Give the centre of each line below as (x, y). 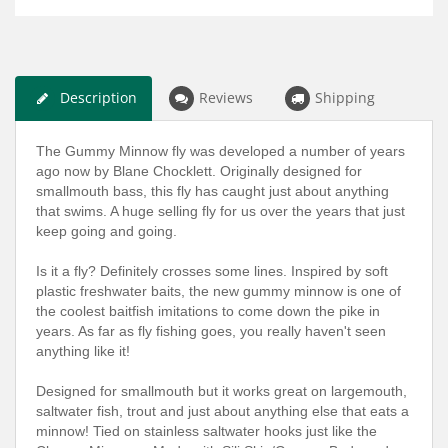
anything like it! (85, 350)
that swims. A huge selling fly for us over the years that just (220, 210)
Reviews (226, 97)
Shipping (345, 97)
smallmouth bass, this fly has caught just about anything (212, 190)
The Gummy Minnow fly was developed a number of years (220, 150)
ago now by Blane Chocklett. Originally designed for (199, 170)
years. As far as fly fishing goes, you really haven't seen (211, 330)
